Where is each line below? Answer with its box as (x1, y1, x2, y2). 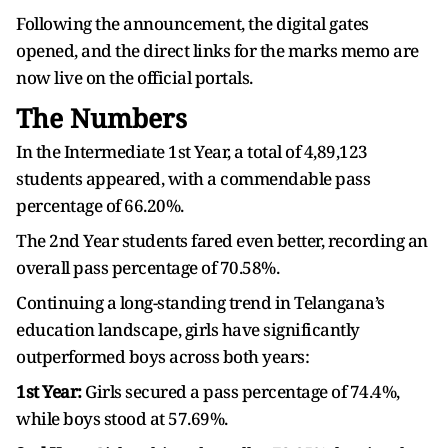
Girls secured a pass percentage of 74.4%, (85, 380, 400, 403)
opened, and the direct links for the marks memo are (16, 39, 419, 62)
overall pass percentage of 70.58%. (16, 256, 279, 279)
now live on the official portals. (16, 66, 253, 89)
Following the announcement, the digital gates (16, 12, 369, 35)
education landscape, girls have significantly (16, 318, 360, 341)
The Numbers (16, 100, 187, 136)
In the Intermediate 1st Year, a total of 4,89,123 (16, 140, 368, 163)
